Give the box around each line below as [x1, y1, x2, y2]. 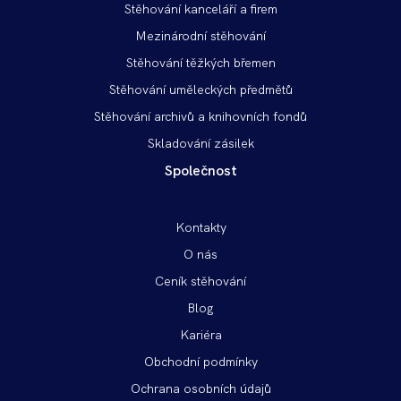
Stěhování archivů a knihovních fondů [94, 107, 307, 124]
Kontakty [175, 218, 226, 235]
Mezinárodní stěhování [135, 26, 266, 44]
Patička [14, 214, 73, 239]
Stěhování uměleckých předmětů [108, 80, 293, 98]
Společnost [164, 159, 237, 179]
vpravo [14, 243, 70, 268]
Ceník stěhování [155, 271, 246, 289]
